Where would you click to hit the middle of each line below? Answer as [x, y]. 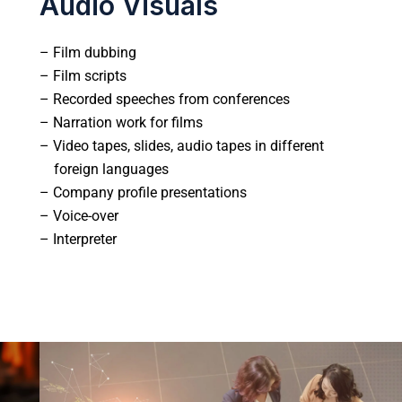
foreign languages [104, 169]
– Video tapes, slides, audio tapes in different [182, 145]
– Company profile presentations [143, 192]
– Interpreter [78, 239]
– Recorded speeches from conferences [165, 99]
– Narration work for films [121, 122]
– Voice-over [79, 215]
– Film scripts [83, 75]
